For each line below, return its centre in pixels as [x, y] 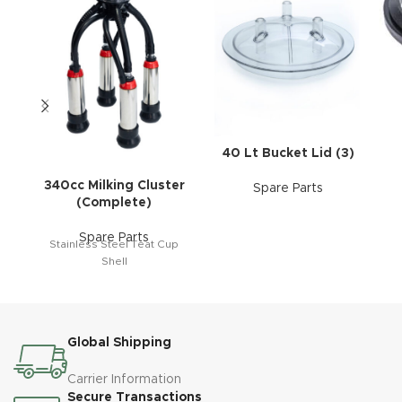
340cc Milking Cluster [114, 186]
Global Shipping [120, 343]
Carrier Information [125, 380]
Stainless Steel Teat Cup [114, 245]
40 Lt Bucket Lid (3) [288, 153]
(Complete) [114, 203]
